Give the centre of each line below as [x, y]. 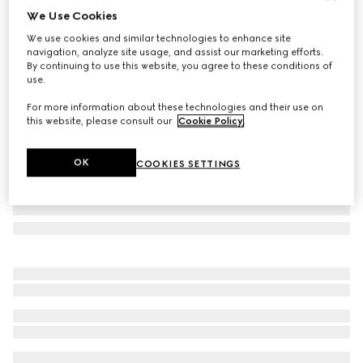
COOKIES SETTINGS [188, 164]
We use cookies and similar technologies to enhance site [159, 38]
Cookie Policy [211, 121]
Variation [34, 58]
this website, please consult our [101, 121]
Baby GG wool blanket [81, 22]
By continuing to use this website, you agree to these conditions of [180, 66]
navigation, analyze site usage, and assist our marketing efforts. [175, 52]
